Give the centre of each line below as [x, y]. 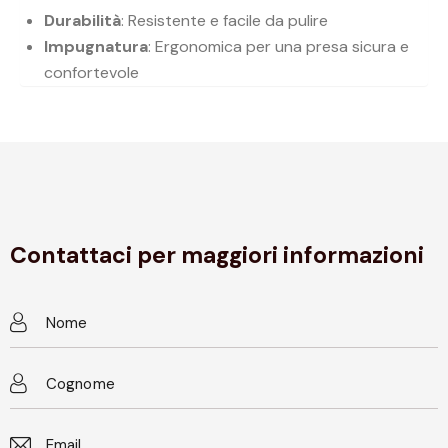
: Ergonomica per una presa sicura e [278, 47]
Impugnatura [96, 47]
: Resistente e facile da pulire [224, 21]
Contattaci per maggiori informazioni [217, 255]
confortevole [91, 73]
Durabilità [82, 21]
